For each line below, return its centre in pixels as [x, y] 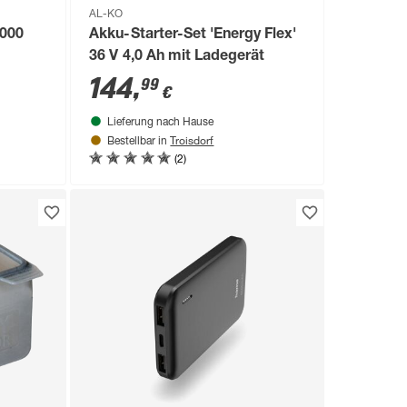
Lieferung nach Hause [161, 122]
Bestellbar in [139, 141]
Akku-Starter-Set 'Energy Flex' [193, 35]
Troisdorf [192, 139]
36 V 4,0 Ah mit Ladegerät [177, 57]
